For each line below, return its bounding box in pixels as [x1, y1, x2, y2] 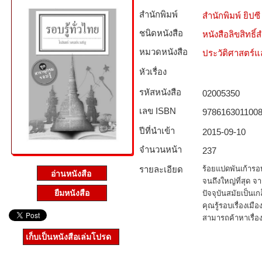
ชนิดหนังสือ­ [139, 28, 183, 38]
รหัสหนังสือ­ [139, 87, 181, 97]
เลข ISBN [139, 106, 176, 116]
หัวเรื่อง [139, 67, 167, 77]
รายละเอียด [139, 164, 183, 174]
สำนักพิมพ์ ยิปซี [202, 11, 260, 20]
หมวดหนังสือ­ [139, 47, 188, 57]
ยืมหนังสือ [54, 188, 89, 198]
